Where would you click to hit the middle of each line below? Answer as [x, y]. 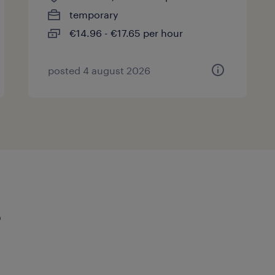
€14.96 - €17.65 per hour [126, 33]
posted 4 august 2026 [99, 70]
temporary [94, 14]
